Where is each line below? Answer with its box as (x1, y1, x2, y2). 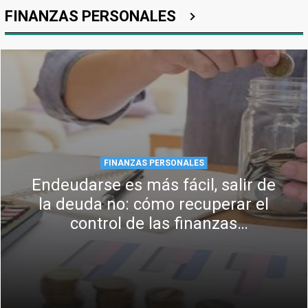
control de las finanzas (70, 213, 238, 233)
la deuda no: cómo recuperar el (38, 194, 269, 214)
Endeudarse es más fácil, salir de (32, 175, 276, 195)
